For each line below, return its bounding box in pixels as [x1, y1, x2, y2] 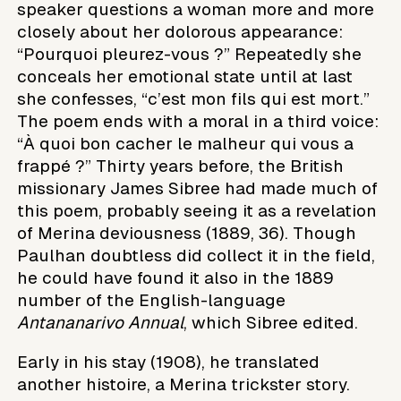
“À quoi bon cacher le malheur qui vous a [17, 133, 354, 153]
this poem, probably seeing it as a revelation [17, 200, 378, 220]
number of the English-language [17, 290, 286, 310]
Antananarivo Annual [17, 312, 184, 332]
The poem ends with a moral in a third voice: [17, 111, 380, 131]
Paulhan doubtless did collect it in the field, [17, 245, 376, 265]
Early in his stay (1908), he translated [17, 352, 320, 371]
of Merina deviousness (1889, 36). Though [17, 223, 357, 243]
